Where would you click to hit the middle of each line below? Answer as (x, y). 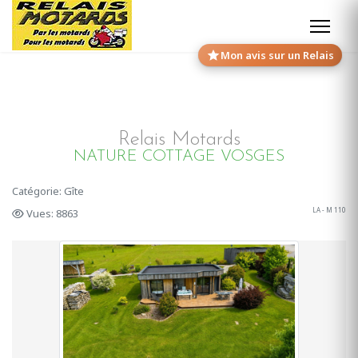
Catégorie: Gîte (48, 191)
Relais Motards (179, 139)
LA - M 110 (329, 210)
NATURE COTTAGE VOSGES (179, 157)
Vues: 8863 (52, 213)
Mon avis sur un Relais (277, 55)
